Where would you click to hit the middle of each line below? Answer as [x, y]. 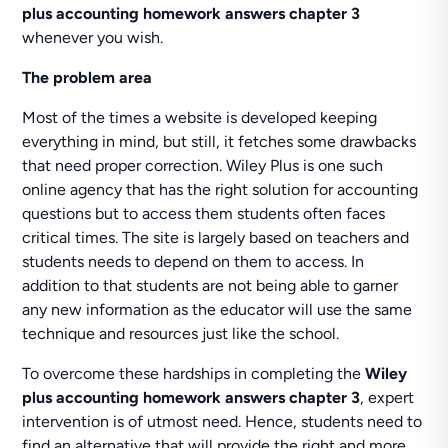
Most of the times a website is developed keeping [200, 117]
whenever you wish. [93, 37]
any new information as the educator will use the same [217, 309]
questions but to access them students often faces [204, 213]
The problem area [87, 77]
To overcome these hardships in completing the [194, 373]
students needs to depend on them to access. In [193, 261]
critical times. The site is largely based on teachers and [216, 237]
